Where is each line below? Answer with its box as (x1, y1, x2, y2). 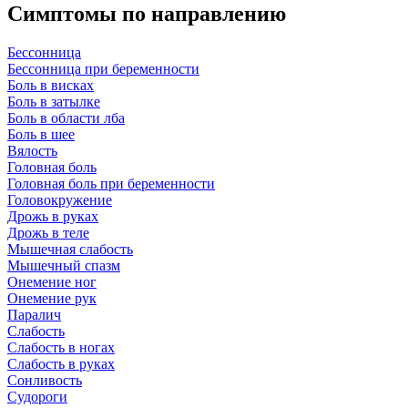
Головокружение (7, 191, 112, 208)
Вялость (7, 142, 57, 158)
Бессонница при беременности (7, 60, 199, 76)
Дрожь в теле (7, 224, 89, 240)
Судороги (7, 388, 67, 404)
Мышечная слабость (7, 240, 133, 257)
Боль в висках (7, 76, 94, 93)
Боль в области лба (7, 109, 125, 126)
